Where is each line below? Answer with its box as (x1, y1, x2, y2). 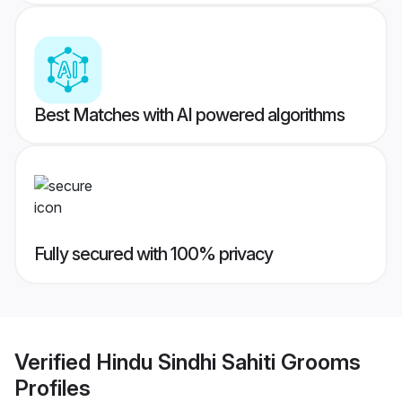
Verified (14, 348, 96, 375)
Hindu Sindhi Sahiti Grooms (96, 348, 361, 375)
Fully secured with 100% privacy (34, 243, 273, 266)
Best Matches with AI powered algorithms (34, 104, 345, 127)
